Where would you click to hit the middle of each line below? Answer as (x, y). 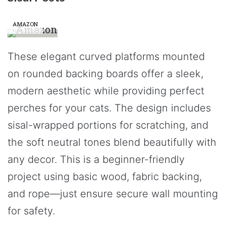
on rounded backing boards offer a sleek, (105, 74)
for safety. (31, 211)
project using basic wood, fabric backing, (105, 177)
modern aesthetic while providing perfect (106, 91)
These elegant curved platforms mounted (106, 56)
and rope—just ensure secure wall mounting (113, 194)
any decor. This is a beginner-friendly (96, 159)
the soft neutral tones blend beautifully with (112, 142)
